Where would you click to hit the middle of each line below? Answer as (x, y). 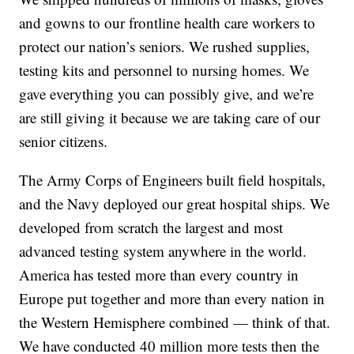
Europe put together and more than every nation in (172, 299)
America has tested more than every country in (159, 275)
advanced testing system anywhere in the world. (163, 251)
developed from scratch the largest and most (151, 228)
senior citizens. (64, 141)
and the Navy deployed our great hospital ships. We (175, 204)
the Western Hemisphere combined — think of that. (175, 322)
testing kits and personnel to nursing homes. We (164, 70)
